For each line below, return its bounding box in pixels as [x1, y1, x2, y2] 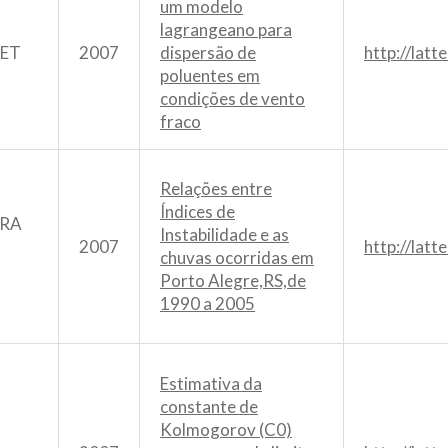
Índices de [160, 200, 235, 222]
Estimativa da [160, 372, 262, 394]
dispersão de [160, 41, 256, 63]
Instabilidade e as [160, 223, 289, 245]
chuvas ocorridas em [160, 246, 314, 268]
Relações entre [160, 177, 272, 199]
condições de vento [160, 87, 305, 109]
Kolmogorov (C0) [160, 418, 292, 440]
